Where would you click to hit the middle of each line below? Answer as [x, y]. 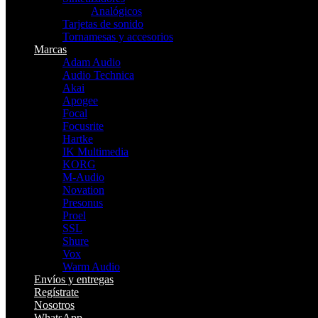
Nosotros [54, 305]
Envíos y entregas [74, 280]
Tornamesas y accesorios [118, 37]
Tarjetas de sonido [103, 24]
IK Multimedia [95, 152]
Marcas [50, 50]
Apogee [80, 101]
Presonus [83, 203]
